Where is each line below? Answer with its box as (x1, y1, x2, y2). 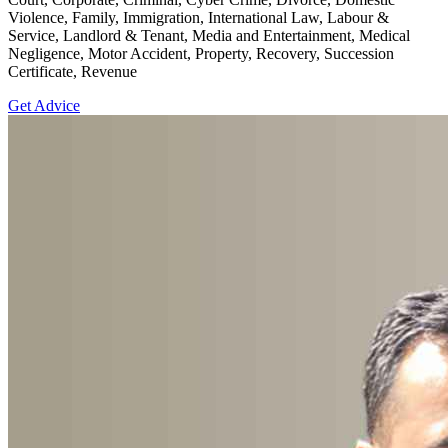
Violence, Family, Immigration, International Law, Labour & (8, 9, 389, 27)
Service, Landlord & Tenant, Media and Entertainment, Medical (8, 27, 410, 45)
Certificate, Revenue (8, 63, 137, 81)
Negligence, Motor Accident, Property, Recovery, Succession (8, 45, 394, 63)
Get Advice (8, 97, 80, 115)
